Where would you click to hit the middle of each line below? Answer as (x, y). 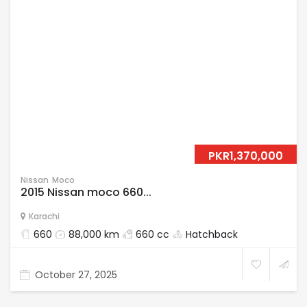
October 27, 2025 (76, 275)
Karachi (44, 216)
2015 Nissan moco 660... (86, 192)
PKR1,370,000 (246, 156)
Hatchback (212, 234)
